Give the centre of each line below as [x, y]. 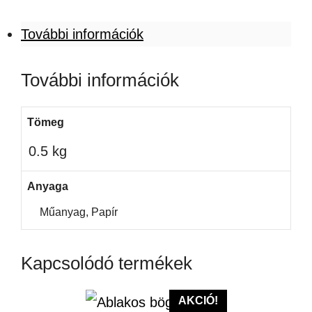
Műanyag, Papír [79, 212]
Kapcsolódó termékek [107, 263]
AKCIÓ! [198, 301]
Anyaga [48, 186]
